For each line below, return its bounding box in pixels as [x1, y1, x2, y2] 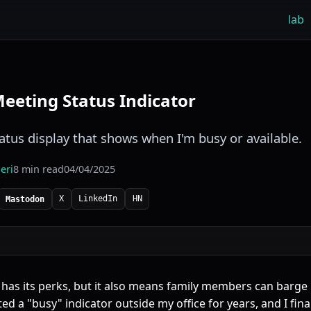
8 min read [13, 162, 65, 176]
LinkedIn [78, 194, 118, 204]
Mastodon [5, 194, 44, 204]
